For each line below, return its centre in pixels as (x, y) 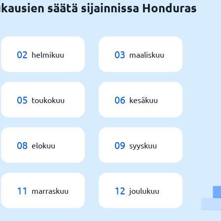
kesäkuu (144, 100)
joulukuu (144, 190)
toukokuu (48, 100)
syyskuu (143, 145)
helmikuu (48, 54)
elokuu (43, 145)
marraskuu (50, 190)
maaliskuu (147, 54)
